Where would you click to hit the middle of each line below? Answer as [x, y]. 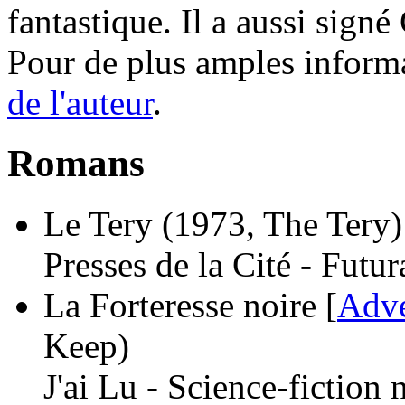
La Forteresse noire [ [190, 305]
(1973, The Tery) [282, 223]
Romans [76, 163]
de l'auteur [80, 102]
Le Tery [98, 223]
